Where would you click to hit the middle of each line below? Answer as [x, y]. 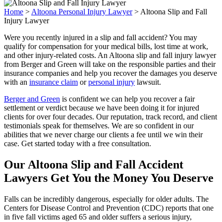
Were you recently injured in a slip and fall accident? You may [101, 37]
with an [17, 82]
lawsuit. [148, 82]
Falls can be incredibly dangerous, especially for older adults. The [106, 199]
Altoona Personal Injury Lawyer [82, 11]
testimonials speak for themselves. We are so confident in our [99, 125]
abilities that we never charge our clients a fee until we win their [103, 134]
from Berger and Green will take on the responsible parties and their [110, 64]
